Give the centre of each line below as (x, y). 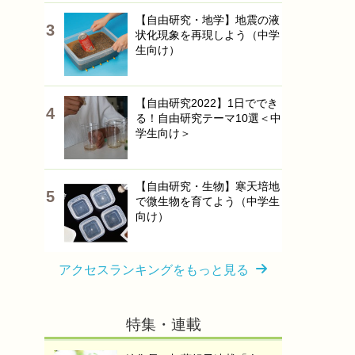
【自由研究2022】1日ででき (207, 103)
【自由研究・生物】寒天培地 (208, 186)
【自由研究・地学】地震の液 (208, 20)
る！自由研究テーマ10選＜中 (208, 118)
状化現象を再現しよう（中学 (208, 35)
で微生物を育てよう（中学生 (208, 201)
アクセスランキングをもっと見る (154, 270)
